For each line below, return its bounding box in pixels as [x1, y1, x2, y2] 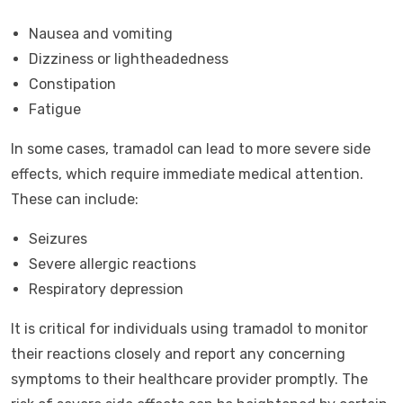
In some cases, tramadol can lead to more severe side [11, 140, 371, 157]
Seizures [29, 230, 87, 247]
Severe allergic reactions [29, 255, 196, 273]
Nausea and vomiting [29, 25, 173, 42]
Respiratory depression [29, 281, 184, 298]
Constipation [29, 76, 116, 93]
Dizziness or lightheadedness [29, 50, 228, 67]
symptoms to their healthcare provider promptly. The [11, 371, 368, 388]
